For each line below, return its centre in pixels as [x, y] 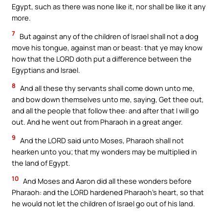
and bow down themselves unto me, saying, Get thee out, [108, 99]
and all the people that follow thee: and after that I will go [105, 111]
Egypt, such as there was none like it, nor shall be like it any [109, 7]
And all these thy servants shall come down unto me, [107, 88]
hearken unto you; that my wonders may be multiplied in [104, 151]
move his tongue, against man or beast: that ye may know [107, 47]
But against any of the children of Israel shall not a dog [108, 36]
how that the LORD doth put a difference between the [102, 58]
